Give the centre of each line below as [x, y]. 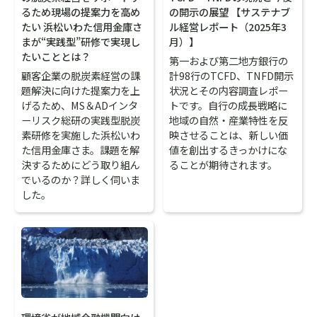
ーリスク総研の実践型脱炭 [81, 120]
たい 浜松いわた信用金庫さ [82, 27]
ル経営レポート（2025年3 [228, 27]
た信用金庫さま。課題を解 [81, 150]
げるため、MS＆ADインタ [80, 105]
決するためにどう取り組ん [81, 165]
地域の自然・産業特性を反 [229, 120]
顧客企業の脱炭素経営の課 [81, 76]
